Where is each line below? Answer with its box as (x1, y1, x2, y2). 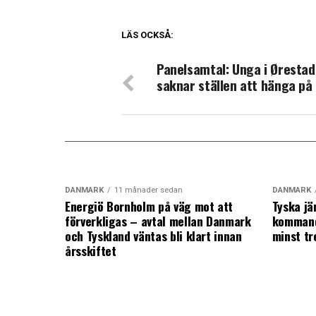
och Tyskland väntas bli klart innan (65, 226, 242, 245)
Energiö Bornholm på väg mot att (65, 197, 233, 215)
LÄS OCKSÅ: (121, 30, 174, 40)
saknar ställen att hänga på (157, 75, 312, 95)
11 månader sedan (114, 186, 183, 195)
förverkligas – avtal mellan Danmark (65, 212, 251, 230)
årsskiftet (65, 241, 116, 260)
